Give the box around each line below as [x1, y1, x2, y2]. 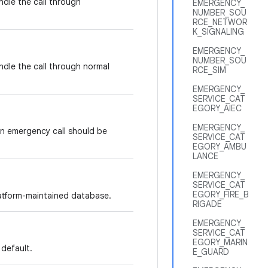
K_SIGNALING [193, 26, 244, 37]
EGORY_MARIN [193, 237, 248, 248]
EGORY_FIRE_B [193, 189, 249, 200]
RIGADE [193, 199, 222, 209]
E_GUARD [193, 246, 229, 257]
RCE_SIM [193, 65, 226, 75]
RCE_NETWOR [193, 17, 247, 28]
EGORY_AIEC [193, 103, 242, 114]
